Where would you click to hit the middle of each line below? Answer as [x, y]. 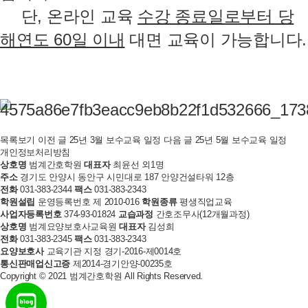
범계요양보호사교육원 [71, 226]
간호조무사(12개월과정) [201, 214]
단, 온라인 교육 [79, 16]
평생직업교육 [205, 201]
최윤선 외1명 [137, 164]
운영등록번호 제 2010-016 [87, 201]
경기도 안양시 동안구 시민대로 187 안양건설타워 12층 [126, 177]
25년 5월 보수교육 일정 [241, 140]
